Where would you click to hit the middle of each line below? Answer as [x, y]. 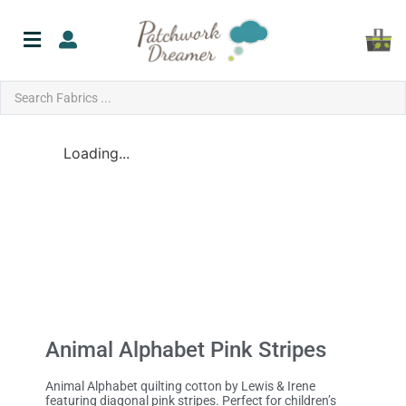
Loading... [97, 153]
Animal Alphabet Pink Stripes [186, 350]
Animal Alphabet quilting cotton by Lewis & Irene [180, 387]
